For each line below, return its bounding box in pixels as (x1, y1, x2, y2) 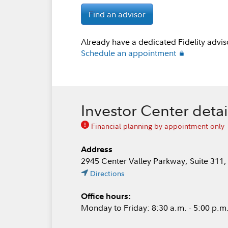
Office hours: (81, 191, 131, 201)
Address (81, 144, 112, 154)
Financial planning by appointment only (91, 121, 224, 131)
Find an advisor (89, 9, 146, 20)
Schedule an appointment (81, 47, 176, 59)
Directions (90, 168, 124, 178)
